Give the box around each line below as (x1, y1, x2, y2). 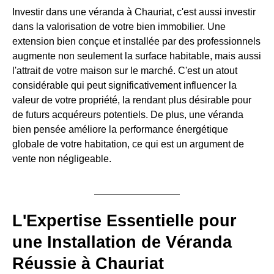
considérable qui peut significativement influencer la (12, 80, 237, 91)
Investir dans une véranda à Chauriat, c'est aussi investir (12, 7, 256, 18)
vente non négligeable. (12, 154, 111, 165)
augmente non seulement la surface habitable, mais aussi (12, 51, 261, 62)
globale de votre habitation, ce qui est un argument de (12, 139, 244, 150)
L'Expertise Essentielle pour (12, 212, 237, 231)
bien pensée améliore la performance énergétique (12, 124, 228, 135)
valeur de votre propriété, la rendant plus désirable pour (12, 95, 251, 106)
